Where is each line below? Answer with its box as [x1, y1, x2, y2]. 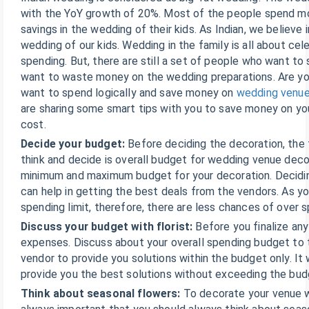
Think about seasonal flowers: [21, 287, 183, 300]
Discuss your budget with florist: [21, 220, 196, 233]
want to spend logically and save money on [21, 86, 237, 99]
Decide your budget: [21, 137, 128, 150]
